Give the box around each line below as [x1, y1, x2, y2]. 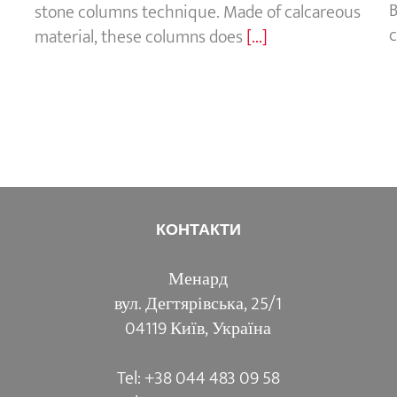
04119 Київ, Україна [125, 313, 272, 344]
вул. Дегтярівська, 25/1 [114, 288, 283, 319]
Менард [168, 263, 229, 294]
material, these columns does [35, 21, 246, 52]
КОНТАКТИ [155, 220, 241, 238]
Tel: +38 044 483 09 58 [116, 362, 280, 393]
